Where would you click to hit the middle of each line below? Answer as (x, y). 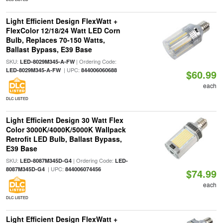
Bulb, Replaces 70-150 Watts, (55, 40)
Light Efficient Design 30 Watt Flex (64, 120)
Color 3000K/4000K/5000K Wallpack (66, 129)
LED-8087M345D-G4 (46, 161)
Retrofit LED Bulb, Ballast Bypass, (64, 139)
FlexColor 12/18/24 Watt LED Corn (63, 30)
